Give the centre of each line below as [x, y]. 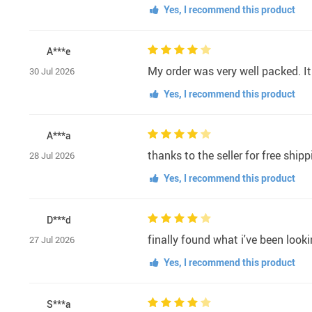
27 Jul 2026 [52, 240]
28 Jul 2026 [52, 156]
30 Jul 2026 [52, 71]
